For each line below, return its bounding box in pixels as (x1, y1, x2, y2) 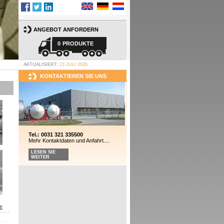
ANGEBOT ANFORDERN (33, 26, 98, 32)
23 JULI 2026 (59, 62, 87, 67)
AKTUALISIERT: (23, 62, 59, 67)
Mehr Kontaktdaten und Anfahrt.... (28, 137, 109, 143)
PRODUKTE (62, 40, 93, 46)
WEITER (30, 154, 49, 159)
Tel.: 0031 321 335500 (28, 131, 83, 137)
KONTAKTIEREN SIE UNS (39, 73, 106, 79)
